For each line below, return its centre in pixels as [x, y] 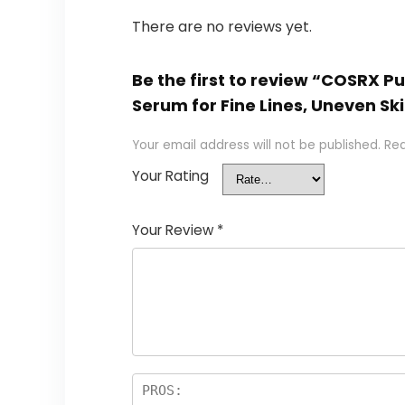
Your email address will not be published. [256, 146]
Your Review [174, 231]
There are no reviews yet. [221, 27]
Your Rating [170, 176]
